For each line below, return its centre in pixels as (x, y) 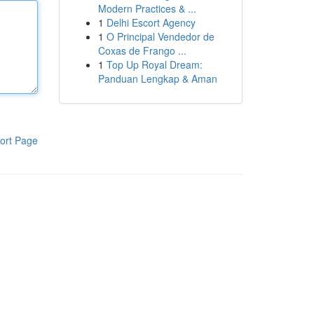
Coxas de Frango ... (142, 50)
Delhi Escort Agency (151, 22)
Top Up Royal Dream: (154, 64)
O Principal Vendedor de (160, 36)
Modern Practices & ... (147, 8)
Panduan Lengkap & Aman (157, 78)
